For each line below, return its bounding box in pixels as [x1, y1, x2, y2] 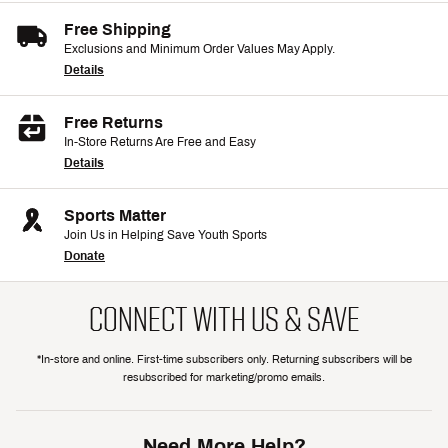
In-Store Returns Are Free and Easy [64, 135, 256, 150]
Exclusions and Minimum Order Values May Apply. [64, 42, 335, 57]
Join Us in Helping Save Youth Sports [64, 228, 267, 243]
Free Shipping [64, 21, 171, 39]
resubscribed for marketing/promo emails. [123, 371, 325, 384]
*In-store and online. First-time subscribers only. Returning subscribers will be [36, 353, 412, 366]
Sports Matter [64, 207, 166, 225]
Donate [64, 249, 105, 264]
